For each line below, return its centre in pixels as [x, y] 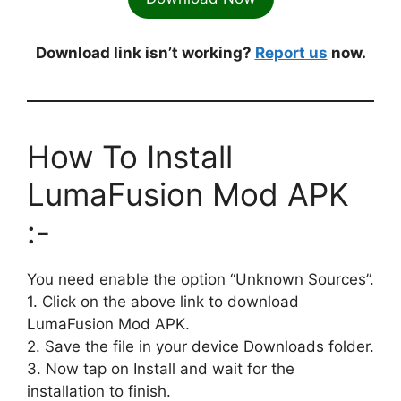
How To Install [130, 156]
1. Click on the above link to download [163, 301]
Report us [291, 52]
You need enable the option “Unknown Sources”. [200, 279]
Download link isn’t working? [145, 52]
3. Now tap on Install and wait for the [161, 368]
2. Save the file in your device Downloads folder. [200, 346]
